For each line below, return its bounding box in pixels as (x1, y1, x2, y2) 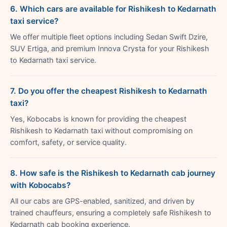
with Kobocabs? (10, 180, 70, 190)
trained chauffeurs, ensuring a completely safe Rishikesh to (10, 208, 211, 217)
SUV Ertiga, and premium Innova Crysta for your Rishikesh (10, 44, 209, 53)
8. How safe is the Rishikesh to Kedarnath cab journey (10, 168, 215, 178)
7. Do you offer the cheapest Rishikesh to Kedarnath (10, 86, 207, 96)
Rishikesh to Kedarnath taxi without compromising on (10, 126, 193, 135)
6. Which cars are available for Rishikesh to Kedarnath (10, 4, 216, 14)
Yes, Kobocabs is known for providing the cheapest (10, 114, 186, 124)
